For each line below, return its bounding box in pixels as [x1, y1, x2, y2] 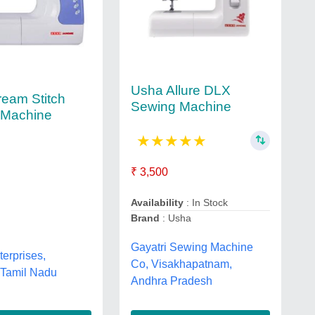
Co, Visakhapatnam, [130, 258, 232, 271]
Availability [130, 197, 184, 209]
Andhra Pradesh [130, 275, 212, 288]
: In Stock [183, 197, 228, 209]
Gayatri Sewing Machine [130, 241, 253, 254]
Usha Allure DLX [130, 82, 231, 98]
